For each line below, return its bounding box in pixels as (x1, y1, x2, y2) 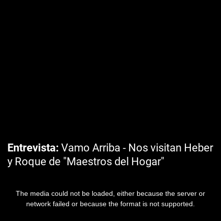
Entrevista (7, 142, 56, 154)
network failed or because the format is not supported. (26, 200, 195, 208)
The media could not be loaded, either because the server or (16, 189, 205, 197)
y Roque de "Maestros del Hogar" (7, 155, 164, 168)
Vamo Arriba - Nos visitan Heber (59, 142, 213, 154)
